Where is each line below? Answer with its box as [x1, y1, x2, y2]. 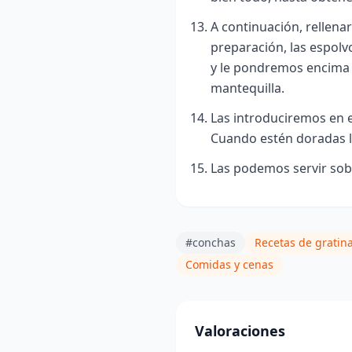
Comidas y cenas [185, 256, 273, 272]
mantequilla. [211, 79, 284, 97]
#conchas [185, 234, 236, 250]
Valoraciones [195, 321, 285, 340]
